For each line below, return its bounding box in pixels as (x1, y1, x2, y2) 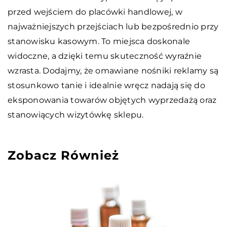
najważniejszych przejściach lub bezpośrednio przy (8, 21, 219, 31)
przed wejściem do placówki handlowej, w (8, 7, 182, 17)
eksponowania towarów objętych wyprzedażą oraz (8, 95, 217, 105)
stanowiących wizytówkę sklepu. (8, 109, 144, 120)
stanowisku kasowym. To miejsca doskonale (8, 36, 190, 46)
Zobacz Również (8, 147, 119, 163)
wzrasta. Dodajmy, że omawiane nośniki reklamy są (8, 65, 218, 75)
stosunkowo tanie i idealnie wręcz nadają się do (8, 80, 205, 90)
